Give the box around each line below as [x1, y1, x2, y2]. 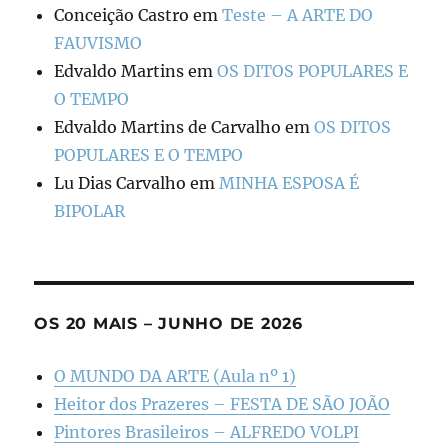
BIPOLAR [54, 201, 126, 222]
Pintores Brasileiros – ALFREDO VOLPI [54, 422, 360, 443]
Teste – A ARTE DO [222, 5, 374, 26]
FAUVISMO [54, 33, 143, 54]
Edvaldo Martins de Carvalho [54, 117, 282, 138]
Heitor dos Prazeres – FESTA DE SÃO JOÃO [54, 394, 391, 415]
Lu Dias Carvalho [54, 173, 187, 194]
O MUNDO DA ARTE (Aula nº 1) [54, 366, 297, 387]
